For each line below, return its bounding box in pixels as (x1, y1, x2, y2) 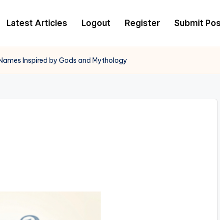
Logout (82, 18, 110, 28)
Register (125, 18, 160, 28)
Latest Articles (6, 18, 67, 28)
